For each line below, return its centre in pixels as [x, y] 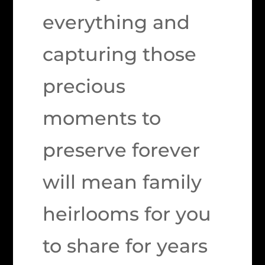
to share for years [125, 245]
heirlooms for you [127, 214]
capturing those [120, 54]
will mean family [122, 182]
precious [84, 86]
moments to [102, 118]
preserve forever [122, 150]
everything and [117, 22]
